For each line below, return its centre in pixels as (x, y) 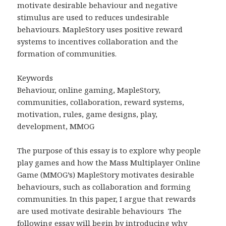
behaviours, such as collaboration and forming (104, 186)
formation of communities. (67, 53)
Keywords (35, 77)
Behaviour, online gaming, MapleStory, (89, 90)
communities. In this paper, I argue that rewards (107, 199)
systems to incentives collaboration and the (98, 41)
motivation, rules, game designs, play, (88, 114)
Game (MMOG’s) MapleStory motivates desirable (106, 174)
